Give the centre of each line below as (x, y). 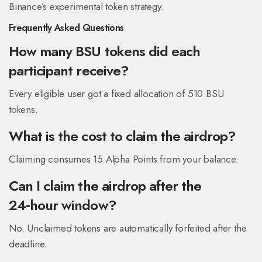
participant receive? (69, 71)
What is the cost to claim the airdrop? (123, 136)
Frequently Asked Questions (66, 28)
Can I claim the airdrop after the (105, 186)
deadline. (28, 244)
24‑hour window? (63, 205)
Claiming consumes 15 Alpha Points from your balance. (124, 159)
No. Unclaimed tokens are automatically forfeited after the (128, 228)
